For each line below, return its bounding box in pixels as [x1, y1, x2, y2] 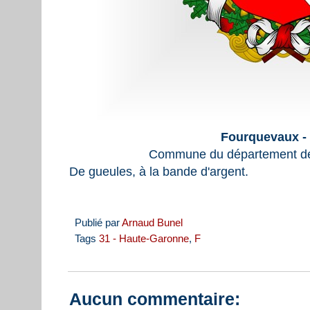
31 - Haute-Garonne [99, 232, 189, 244]
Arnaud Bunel [122, 217, 183, 228]
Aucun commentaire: [69, 289, 240, 309]
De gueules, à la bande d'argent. [69, 164, 248, 179]
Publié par [75, 217, 122, 228]
